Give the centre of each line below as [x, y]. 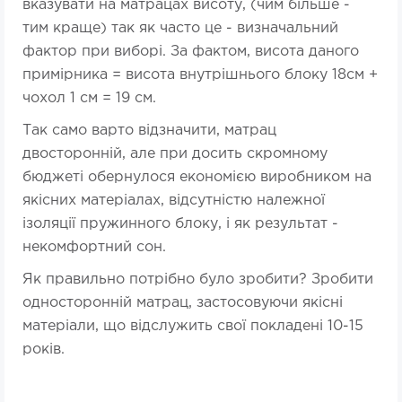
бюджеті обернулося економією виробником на [197, 178]
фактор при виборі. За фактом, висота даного [191, 52]
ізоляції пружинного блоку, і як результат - [180, 224]
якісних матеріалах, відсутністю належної [174, 201]
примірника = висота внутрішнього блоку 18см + [200, 75]
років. [44, 350]
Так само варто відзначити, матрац [149, 131]
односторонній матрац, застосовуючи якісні [183, 303]
